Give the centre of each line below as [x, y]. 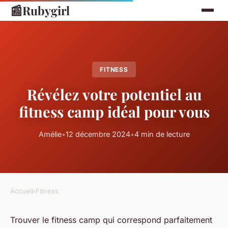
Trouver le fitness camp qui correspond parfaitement [111, 220]
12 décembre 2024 [98, 134]
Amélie [50, 134]
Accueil [22, 191]
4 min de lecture [162, 134]
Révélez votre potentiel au [114, 94]
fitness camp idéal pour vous [114, 112]
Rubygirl [46, 10]
